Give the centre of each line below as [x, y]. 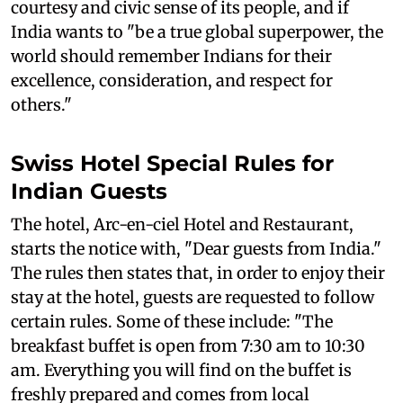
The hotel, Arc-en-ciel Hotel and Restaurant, [182, 224]
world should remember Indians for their [171, 56]
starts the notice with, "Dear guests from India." [196, 248]
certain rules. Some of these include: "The [172, 321]
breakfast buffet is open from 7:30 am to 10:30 [188, 345]
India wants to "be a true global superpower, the [197, 31]
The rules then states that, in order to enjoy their [198, 273]
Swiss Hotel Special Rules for [172, 163]
